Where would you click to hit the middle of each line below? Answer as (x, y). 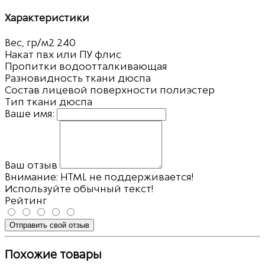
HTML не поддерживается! (126, 177)
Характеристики (47, 18)
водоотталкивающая (113, 66)
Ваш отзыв (31, 165)
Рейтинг (26, 200)
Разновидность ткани (60, 78)
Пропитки (31, 66)
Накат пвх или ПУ (49, 54)
